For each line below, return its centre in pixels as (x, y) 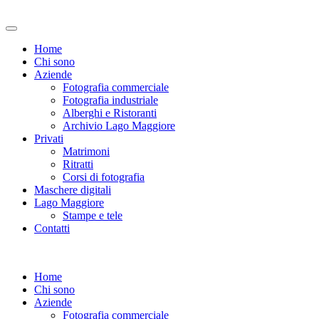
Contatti (52, 228)
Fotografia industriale (110, 100)
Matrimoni (86, 151)
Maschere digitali (73, 190)
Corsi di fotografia (104, 177)
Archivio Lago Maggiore (119, 126)
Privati (49, 138)
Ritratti (78, 164)
